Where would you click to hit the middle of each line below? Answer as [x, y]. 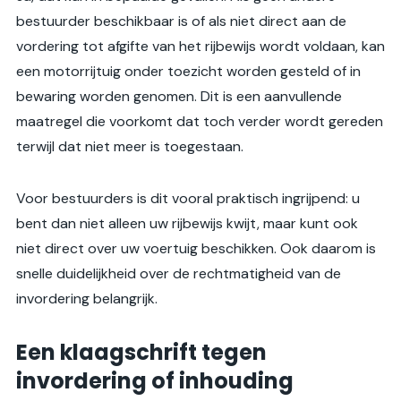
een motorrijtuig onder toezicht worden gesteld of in [188, 72]
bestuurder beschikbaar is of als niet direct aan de [181, 21]
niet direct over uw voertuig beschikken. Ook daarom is [196, 249]
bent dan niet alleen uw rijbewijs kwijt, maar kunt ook [187, 224]
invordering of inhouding [155, 381]
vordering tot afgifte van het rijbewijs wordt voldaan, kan [200, 47]
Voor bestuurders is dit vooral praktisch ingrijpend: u [188, 199]
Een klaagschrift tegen [141, 353]
